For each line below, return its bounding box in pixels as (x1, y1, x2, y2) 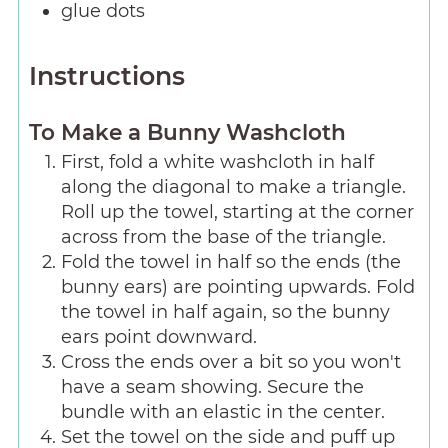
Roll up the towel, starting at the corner (60, 200, 414, 223)
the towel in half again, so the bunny (60, 300, 390, 323)
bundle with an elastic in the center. (60, 400, 385, 423)
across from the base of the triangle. (60, 225, 386, 248)
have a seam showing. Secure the (60, 375, 364, 398)
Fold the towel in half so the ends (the (60, 250, 401, 273)
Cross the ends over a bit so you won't (60, 350, 401, 373)
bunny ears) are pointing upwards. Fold (60, 275, 415, 298)
